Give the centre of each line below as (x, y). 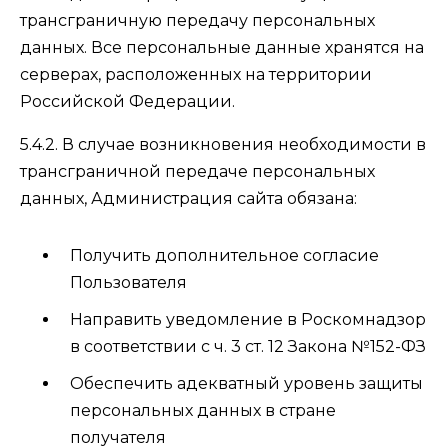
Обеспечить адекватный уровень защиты (246, 383)
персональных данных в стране (203, 410)
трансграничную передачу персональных (197, 20)
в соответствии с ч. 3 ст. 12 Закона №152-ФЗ (248, 346)
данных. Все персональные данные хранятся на (222, 47)
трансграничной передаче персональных (197, 171)
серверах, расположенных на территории (196, 74)
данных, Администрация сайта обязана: (188, 198)
